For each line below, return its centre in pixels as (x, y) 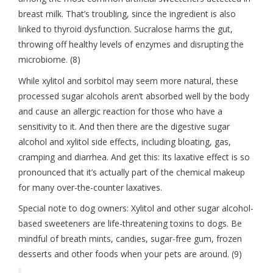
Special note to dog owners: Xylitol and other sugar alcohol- (136, 208)
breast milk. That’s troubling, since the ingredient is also (127, 13)
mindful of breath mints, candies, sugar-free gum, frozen (130, 239)
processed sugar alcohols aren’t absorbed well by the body (134, 96)
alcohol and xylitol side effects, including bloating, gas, (125, 141)
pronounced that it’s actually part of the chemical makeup (132, 172)
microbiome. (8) (49, 59)
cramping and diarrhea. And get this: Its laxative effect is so (134, 157)
